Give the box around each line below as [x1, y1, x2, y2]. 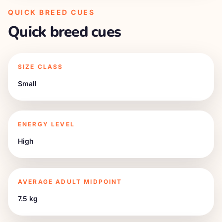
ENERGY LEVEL [18, 120, 75, 128]
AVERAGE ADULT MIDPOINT [18, 178, 122, 185]
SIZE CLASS [18, 63, 63, 70]
